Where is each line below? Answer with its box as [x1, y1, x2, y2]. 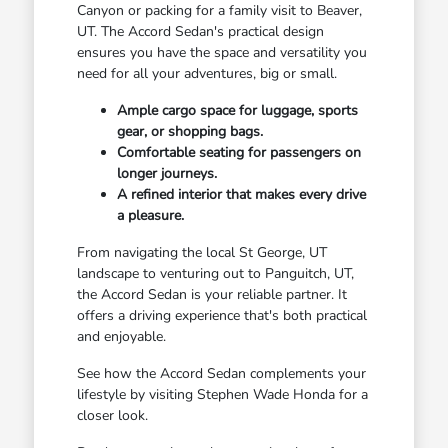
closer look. [76, 405, 148, 425]
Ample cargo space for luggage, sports [116, 100, 358, 120]
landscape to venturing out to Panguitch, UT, [76, 263, 354, 283]
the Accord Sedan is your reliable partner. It [76, 284, 347, 304]
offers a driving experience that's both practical [76, 305, 367, 325]
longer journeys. [116, 163, 217, 183]
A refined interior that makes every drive [116, 184, 366, 204]
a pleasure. [116, 205, 184, 225]
